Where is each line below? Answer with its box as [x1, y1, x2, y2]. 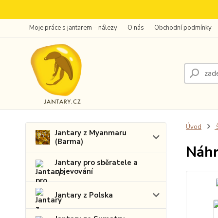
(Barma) [55, 137, 83, 146]
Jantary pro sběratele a [55, 158, 138, 167]
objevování [55, 166, 93, 176]
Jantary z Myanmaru [55, 128, 127, 138]
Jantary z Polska [55, 190, 113, 200]
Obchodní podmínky [154, 23, 212, 32]
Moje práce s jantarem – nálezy [29, 23, 117, 32]
